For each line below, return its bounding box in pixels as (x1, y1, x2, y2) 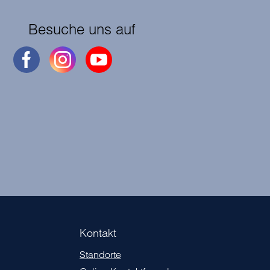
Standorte (80, 248, 121, 261)
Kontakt (80, 226, 116, 240)
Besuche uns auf (28, 20, 136, 39)
